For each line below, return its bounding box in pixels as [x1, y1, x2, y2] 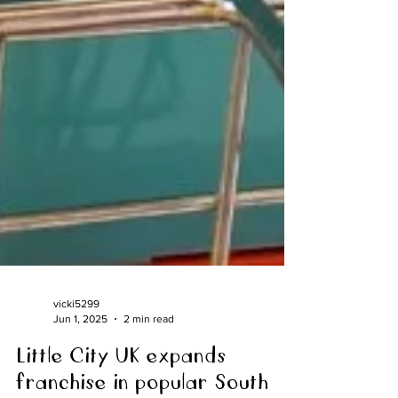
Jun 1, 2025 [53, 338, 107, 352]
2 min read [123, 338, 174, 352]
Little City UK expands [16, 370, 227, 393]
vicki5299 [53, 324, 99, 337]
